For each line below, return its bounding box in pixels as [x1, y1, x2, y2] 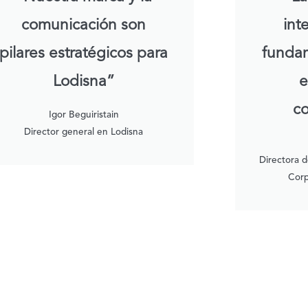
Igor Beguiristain [48, 111, 119, 120]
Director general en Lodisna [24, 128, 144, 137]
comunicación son [21, 18, 146, 34]
